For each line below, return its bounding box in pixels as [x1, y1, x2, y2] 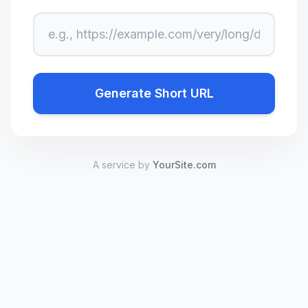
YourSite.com [152, 159, 216, 170]
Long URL [32, 13, 85, 27]
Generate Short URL [94, 86, 214, 100]
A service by [92, 159, 153, 170]
